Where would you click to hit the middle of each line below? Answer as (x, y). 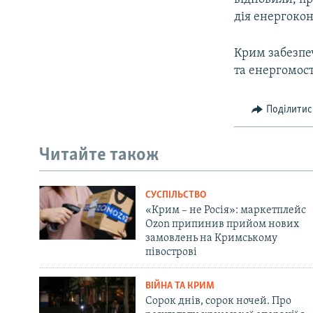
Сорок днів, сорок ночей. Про (218, 301)
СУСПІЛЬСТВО (175, 195)
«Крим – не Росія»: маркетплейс (225, 210)
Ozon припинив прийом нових (222, 224)
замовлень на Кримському (211, 238)
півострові (171, 252)
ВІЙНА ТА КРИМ (180, 286)
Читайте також (99, 156)
